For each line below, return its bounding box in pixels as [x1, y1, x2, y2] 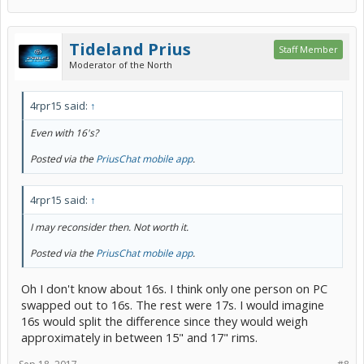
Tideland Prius [69, 37, 191, 60]
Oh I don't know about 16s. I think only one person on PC [21, 279, 327, 297]
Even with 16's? [30, 125, 98, 140]
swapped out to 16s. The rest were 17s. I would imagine [21, 296, 324, 313]
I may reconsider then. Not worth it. [30, 220, 188, 235]
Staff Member [279, 42, 338, 55]
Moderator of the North [69, 58, 172, 71]
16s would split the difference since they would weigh [21, 312, 308, 329]
